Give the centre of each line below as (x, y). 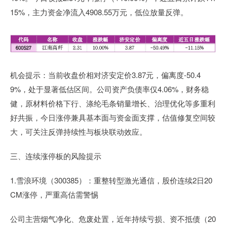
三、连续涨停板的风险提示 (56, 156)
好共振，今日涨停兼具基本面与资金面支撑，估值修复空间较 (113, 118)
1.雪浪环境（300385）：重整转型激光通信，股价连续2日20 (111, 180)
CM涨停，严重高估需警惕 (54, 195)
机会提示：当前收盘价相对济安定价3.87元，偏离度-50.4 (105, 75)
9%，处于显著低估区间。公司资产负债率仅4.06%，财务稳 (109, 89)
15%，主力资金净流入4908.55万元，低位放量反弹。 (99, 12)
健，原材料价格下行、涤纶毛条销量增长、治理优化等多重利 (113, 103)
